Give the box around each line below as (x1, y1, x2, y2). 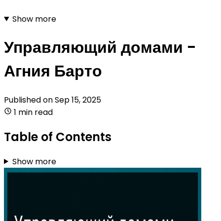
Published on (4, 94, 55, 106)
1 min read (14, 106, 53, 118)
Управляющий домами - (4, 36, 196, 59)
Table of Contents (4, 128, 111, 145)
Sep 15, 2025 (55, 94, 101, 106)
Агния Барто (4, 60, 102, 82)
